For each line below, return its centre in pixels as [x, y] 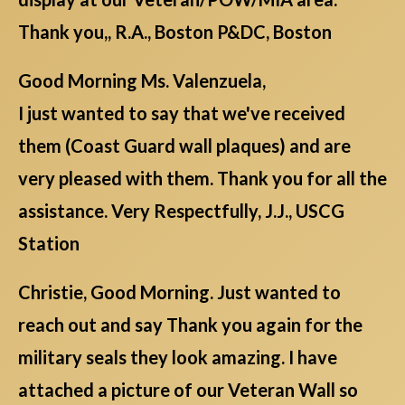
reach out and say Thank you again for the [190, 324]
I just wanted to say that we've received [182, 113]
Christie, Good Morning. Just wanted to [179, 292]
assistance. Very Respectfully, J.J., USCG [181, 210]
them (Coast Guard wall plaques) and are [184, 145]
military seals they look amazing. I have [178, 357]
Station [51, 243]
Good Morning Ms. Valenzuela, [142, 80]
